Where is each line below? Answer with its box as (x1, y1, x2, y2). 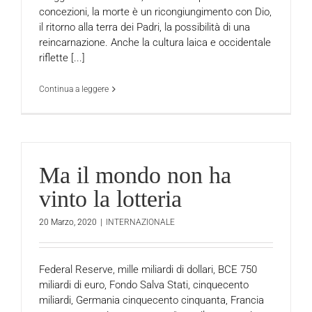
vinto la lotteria (39, 186, 182, 212)
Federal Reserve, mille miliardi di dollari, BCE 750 (39, 263, 257, 276)
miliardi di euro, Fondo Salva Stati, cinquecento (39, 278, 249, 291)
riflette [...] (39, 51, 85, 64)
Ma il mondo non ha (39, 162, 231, 188)
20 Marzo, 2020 (39, 217, 97, 227)
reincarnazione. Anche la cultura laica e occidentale (39, 36, 271, 49)
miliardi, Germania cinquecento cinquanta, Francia (39, 293, 264, 306)
